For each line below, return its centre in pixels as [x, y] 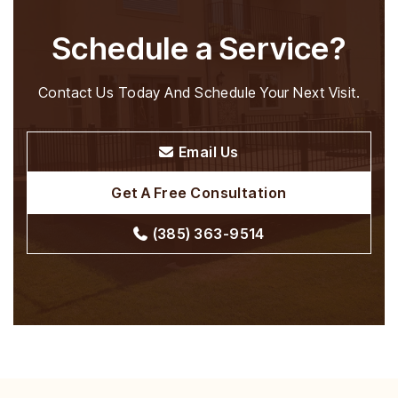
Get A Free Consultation [199, 193]
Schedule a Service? [199, 48]
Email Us [208, 152]
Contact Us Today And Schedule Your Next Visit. [199, 92]
